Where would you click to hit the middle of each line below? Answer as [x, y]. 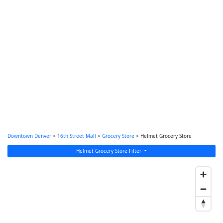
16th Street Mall [77, 136]
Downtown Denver [29, 136]
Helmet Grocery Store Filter [109, 151]
